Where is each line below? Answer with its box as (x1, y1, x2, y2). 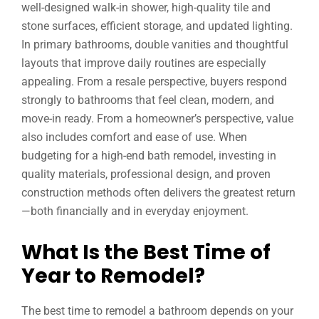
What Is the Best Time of (21, 239, 271, 266)
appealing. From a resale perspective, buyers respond (21, 75, 287, 88)
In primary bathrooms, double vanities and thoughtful (21, 38, 288, 51)
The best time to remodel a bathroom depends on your (21, 304, 293, 318)
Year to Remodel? (21, 262, 205, 290)
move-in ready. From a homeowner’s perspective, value (21, 112, 293, 125)
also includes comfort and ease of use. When (21, 130, 247, 144)
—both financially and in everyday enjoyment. (21, 204, 249, 218)
